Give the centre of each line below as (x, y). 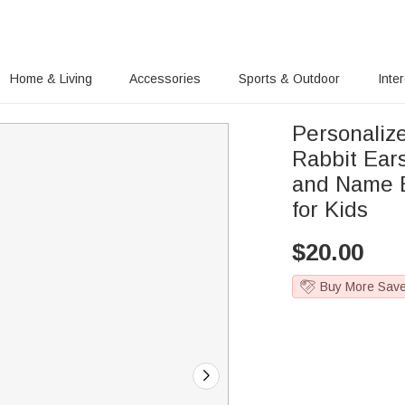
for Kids (330, 209)
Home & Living (51, 79)
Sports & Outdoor (290, 79)
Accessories (165, 79)
